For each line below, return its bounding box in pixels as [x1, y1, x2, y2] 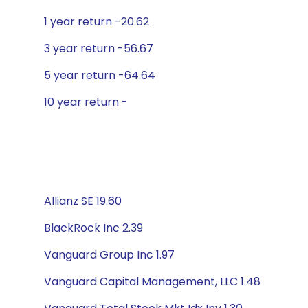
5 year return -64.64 [44, 67, 155, 83]
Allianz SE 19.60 [44, 193, 122, 209]
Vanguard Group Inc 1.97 [44, 247, 175, 263]
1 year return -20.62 [44, 14, 149, 30]
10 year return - [44, 94, 128, 110]
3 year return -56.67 [44, 41, 153, 56]
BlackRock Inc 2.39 [44, 220, 143, 236]
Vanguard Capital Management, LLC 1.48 [44, 274, 261, 289]
